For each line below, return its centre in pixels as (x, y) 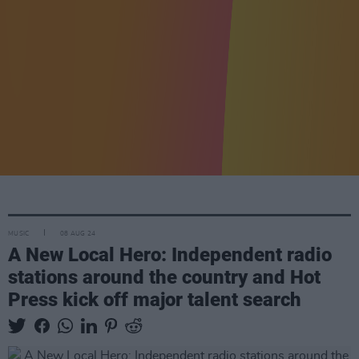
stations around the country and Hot (164, 277)
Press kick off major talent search (155, 299)
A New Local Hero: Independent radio (170, 254)
